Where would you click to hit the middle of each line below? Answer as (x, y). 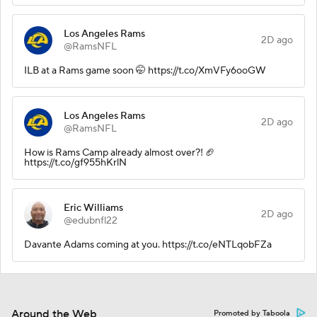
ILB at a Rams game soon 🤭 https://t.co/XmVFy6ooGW (145, 70)
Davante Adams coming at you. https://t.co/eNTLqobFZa (148, 244)
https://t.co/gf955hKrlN (75, 162)
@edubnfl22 (91, 220)
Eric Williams (93, 208)
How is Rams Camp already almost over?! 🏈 (120, 152)
